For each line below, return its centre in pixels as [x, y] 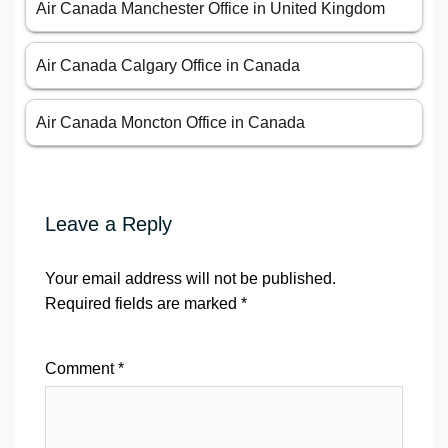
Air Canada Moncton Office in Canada [170, 123]
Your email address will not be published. [190, 279]
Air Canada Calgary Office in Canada [168, 66]
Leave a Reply [108, 224]
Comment [81, 369]
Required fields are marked [143, 304]
